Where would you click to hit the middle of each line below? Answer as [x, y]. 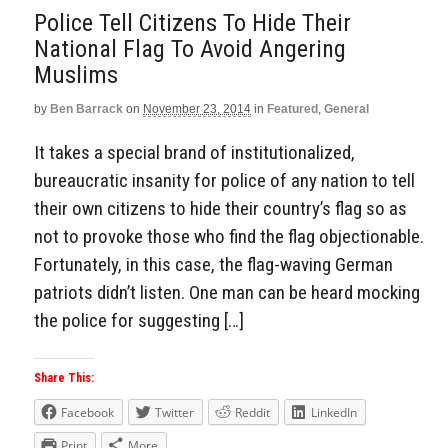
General [346, 108]
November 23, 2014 [197, 108]
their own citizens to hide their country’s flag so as [220, 209]
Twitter [174, 413]
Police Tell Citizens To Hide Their [192, 22]
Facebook [87, 413]
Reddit [252, 413]
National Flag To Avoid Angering [190, 48]
